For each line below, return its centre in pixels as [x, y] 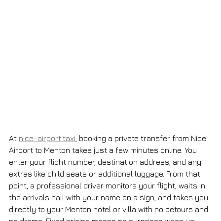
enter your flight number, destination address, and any [106, 162]
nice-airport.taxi [47, 138]
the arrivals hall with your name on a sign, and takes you [110, 198]
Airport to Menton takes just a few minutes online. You [104, 150]
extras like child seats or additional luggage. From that [106, 174]
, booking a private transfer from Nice [142, 138]
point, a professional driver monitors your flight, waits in [108, 186]
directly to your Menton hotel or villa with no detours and [110, 209]
